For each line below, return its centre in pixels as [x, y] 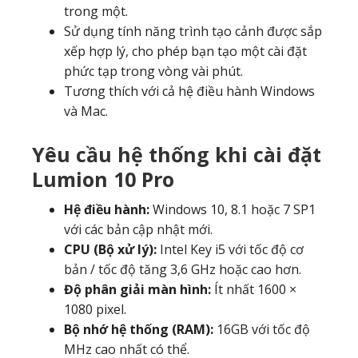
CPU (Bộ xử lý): [110, 249]
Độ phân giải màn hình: [137, 289]
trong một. [96, 11]
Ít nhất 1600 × [254, 289]
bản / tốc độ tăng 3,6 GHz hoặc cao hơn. [183, 269]
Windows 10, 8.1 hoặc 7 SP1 [233, 209]
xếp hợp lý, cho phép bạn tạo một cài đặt [185, 51]
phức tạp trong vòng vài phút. [153, 71]
